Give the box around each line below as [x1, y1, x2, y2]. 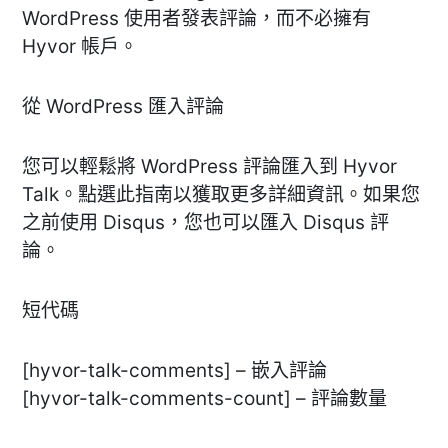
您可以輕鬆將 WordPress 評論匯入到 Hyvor [22, 154, 397, 178]
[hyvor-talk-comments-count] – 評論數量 [22, 386, 387, 410]
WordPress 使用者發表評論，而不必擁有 [22, 6, 371, 30]
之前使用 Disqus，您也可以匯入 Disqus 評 [22, 210, 389, 234]
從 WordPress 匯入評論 [22, 94, 224, 118]
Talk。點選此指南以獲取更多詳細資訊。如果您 [22, 182, 420, 206]
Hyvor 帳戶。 [22, 34, 138, 58]
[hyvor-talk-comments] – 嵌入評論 [22, 358, 327, 382]
